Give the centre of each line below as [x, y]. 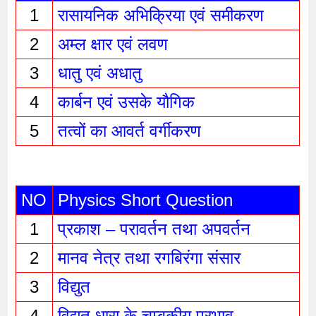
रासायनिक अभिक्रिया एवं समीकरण [160, 15]
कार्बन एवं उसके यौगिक [126, 102]
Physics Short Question [145, 200]
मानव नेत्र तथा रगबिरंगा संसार [151, 258]
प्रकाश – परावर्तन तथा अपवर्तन [156, 229]
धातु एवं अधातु [99, 73]
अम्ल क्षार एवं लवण [113, 44]
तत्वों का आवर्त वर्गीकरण [129, 130]
